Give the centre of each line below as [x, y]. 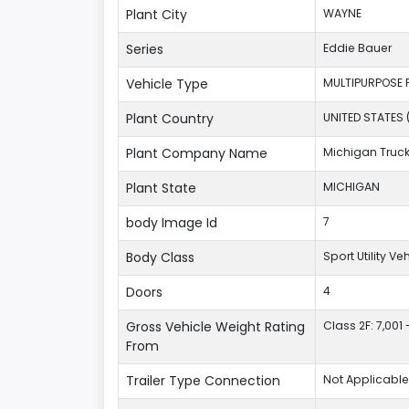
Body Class [160, 257]
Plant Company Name [197, 153]
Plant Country [170, 119]
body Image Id [172, 223]
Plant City [157, 15]
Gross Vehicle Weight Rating [215, 327]
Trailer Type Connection [203, 381]
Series [145, 49]
